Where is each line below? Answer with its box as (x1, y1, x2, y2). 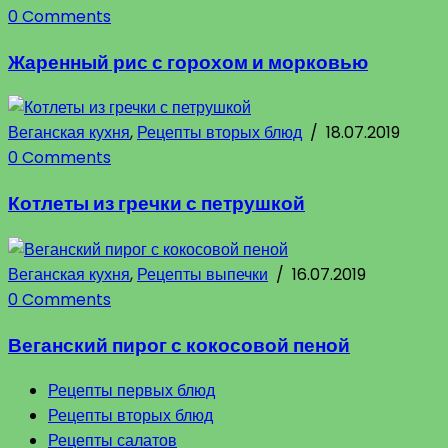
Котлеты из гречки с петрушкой (8, 190, 305, 218)
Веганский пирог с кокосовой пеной (8, 331, 350, 359)
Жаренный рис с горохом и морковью (8, 48, 368, 76)
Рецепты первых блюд (48, 379, 215, 403)
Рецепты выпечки (137, 262, 268, 286)
